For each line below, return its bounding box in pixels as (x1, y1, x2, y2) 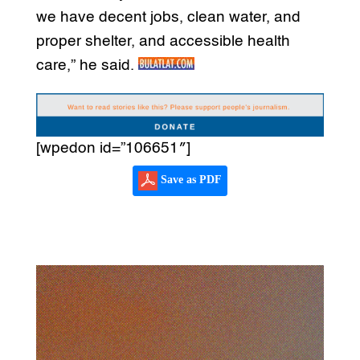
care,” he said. (35, 58, 138, 74)
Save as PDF (157, 174, 222, 186)
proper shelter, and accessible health (35, 34, 290, 50)
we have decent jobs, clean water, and (35, 10, 301, 26)
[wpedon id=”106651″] (35, 141, 190, 157)
